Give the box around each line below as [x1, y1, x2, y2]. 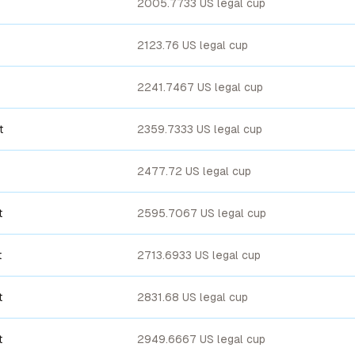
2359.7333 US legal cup [137, 123, 262, 136]
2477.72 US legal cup [137, 165, 251, 177]
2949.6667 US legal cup [137, 333, 265, 345]
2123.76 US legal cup [137, 39, 248, 52]
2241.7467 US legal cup [137, 81, 263, 94]
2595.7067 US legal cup [137, 207, 266, 219]
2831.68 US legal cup [137, 291, 248, 303]
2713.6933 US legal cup [137, 249, 261, 261]
